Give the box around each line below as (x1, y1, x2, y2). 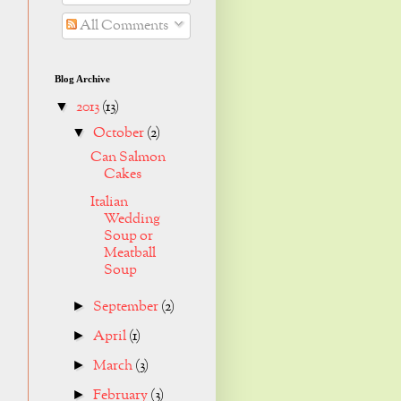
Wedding (103, 209, 160, 230)
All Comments (77, 16, 168, 37)
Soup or (103, 226, 153, 247)
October (93, 124, 148, 144)
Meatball (103, 243, 156, 264)
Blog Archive (55, 73, 110, 85)
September (93, 297, 162, 318)
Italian (90, 192, 128, 213)
